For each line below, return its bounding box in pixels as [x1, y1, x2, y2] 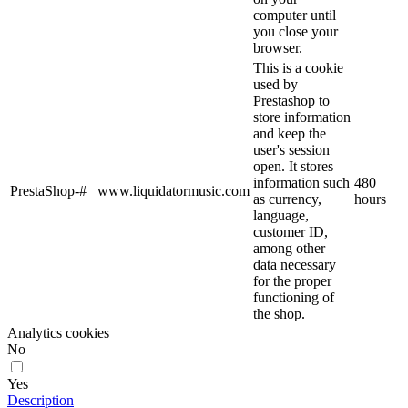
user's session [253, 142, 330, 158]
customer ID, [253, 224, 328, 240]
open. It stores [253, 158, 333, 175]
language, [253, 208, 309, 224]
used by [253, 76, 298, 93]
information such [253, 175, 350, 191]
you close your [253, 24, 338, 40]
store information [253, 109, 351, 126]
